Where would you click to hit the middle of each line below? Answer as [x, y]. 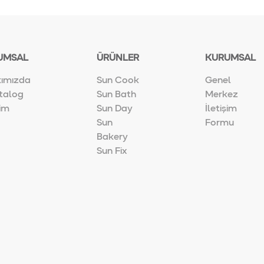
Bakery [112, 137]
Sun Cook [118, 81]
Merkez [222, 95]
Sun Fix [112, 151]
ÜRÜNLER [118, 58]
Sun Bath [116, 95]
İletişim [221, 109]
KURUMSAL [230, 58]
